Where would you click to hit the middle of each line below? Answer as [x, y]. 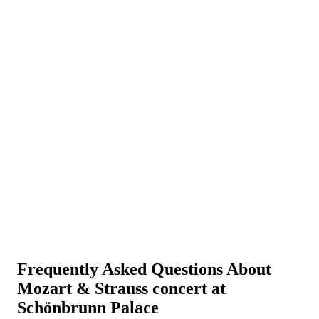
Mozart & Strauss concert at [121, 288]
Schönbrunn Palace [88, 307]
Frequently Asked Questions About [144, 269]
